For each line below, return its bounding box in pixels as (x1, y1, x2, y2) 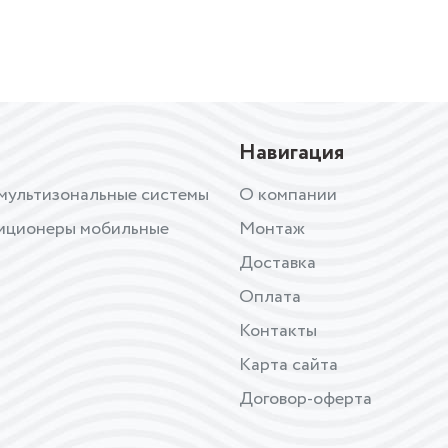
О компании (239, 181, 337, 208)
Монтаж (239, 215, 305, 242)
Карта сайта (239, 351, 338, 378)
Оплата (239, 283, 301, 310)
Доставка (239, 249, 316, 276)
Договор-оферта (239, 385, 372, 412)
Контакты (239, 317, 317, 344)
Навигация (239, 136, 344, 169)
